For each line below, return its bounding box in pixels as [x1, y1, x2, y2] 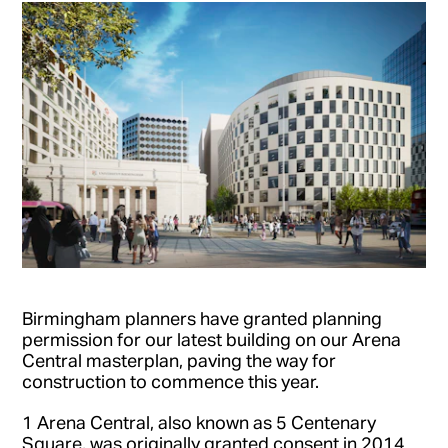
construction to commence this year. [22, 372, 320, 391]
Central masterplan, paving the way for [22, 351, 337, 370]
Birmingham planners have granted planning [22, 309, 383, 328]
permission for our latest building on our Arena [22, 330, 402, 349]
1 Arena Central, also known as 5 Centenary [22, 413, 377, 432]
